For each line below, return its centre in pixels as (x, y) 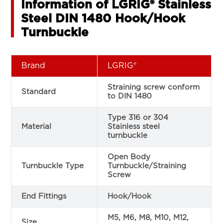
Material (37, 126)
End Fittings (44, 196)
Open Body (129, 157)
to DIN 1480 (130, 96)
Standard (39, 92)
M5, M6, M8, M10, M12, (148, 218)
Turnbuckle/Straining (147, 166)
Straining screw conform (154, 87)
